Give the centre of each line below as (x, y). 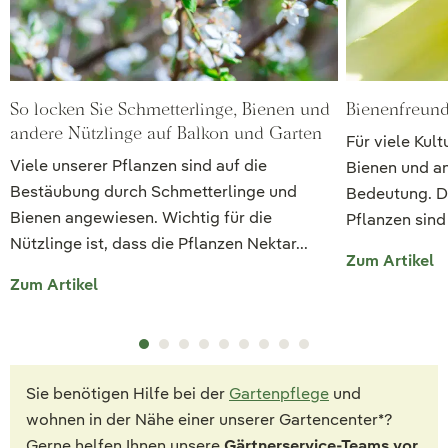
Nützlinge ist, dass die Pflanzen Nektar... (159, 243)
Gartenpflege (279, 393)
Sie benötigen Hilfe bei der (127, 393)
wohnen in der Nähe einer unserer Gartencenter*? (209, 419)
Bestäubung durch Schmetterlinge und (153, 191)
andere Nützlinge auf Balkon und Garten (166, 132)
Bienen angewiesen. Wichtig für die (141, 217)
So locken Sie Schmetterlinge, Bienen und (170, 108)
